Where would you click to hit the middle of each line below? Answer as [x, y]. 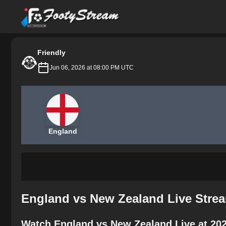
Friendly [51, 52]
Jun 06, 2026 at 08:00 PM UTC [92, 68]
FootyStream [43, 9]
